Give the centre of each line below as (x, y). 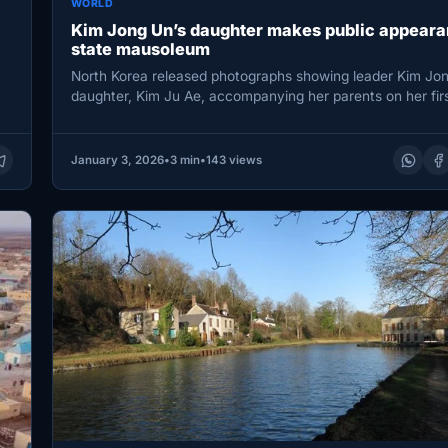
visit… (89, 115)
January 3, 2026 (117, 160)
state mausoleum (140, 49)
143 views (233, 160)
